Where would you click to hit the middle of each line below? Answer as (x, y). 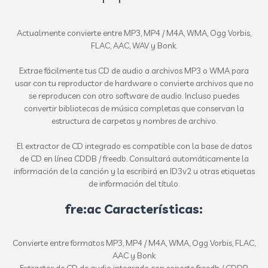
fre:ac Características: (134, 209)
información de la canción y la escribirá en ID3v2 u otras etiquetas (134, 171)
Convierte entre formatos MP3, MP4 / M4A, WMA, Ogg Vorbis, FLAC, (134, 243)
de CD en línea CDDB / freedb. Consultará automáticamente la (134, 159)
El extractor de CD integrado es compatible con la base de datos (134, 146)
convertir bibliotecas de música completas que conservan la (134, 108)
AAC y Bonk (134, 255)
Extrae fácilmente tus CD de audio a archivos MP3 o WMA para (134, 71)
